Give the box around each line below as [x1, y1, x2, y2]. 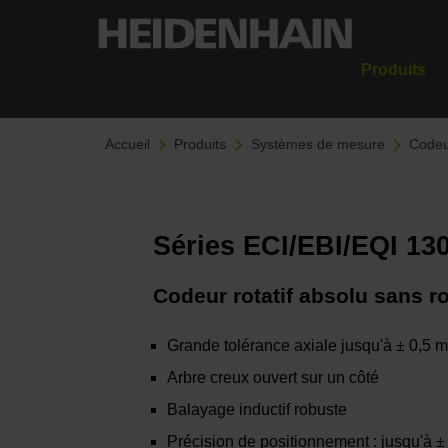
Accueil [105, 136, 150, 153]
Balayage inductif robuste [167, 401, 348, 419]
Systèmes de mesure [250, 136, 385, 153]
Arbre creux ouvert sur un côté [167, 369, 380, 387]
